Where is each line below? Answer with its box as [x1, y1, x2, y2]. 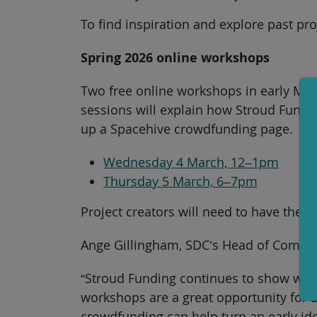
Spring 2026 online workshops [81, 48, 270, 66]
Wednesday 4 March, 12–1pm [103, 153, 279, 171]
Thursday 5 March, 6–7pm [103, 172, 258, 190]
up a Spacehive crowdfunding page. [81, 120, 293, 137]
